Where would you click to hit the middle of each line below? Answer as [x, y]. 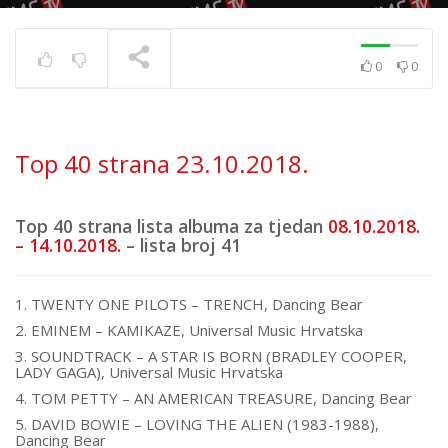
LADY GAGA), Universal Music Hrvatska [149, 372]
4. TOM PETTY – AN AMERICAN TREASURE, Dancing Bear [213, 398]
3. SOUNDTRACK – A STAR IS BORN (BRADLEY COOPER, [211, 356]
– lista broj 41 [181, 245]
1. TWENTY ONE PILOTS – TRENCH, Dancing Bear [189, 304]
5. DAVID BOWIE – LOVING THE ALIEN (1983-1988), [197, 424]
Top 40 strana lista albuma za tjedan [171, 226]
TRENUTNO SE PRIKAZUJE [113, 119]
